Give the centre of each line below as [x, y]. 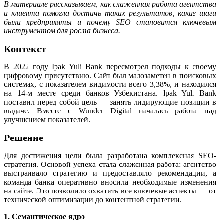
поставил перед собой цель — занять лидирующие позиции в [110, 102]
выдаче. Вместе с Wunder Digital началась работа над [110, 110]
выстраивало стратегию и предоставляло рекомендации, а [110, 173]
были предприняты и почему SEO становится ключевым [110, 22]
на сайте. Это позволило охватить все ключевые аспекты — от [110, 191]
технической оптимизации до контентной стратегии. [93, 199]
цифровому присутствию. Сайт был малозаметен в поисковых [110, 75]
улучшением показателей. [47, 119]
